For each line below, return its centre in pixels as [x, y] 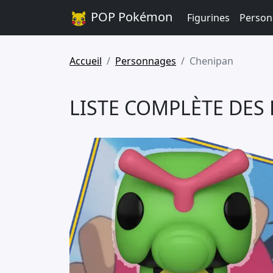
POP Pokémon [130, 17]
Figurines [208, 17]
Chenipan [211, 61]
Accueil [86, 61]
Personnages [146, 61]
